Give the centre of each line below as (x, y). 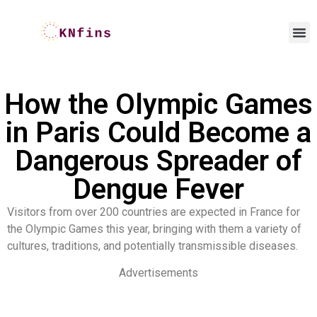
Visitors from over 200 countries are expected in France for (154, 212)
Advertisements (158, 273)
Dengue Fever (158, 189)
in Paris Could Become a (158, 133)
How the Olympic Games (158, 104)
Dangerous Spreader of (158, 161)
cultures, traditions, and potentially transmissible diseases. (152, 246)
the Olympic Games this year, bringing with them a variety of (154, 229)
